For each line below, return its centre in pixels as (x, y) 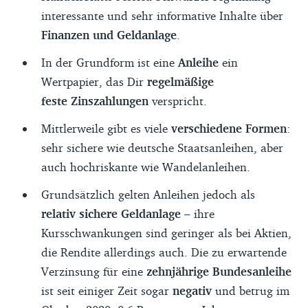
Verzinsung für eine (94, 271)
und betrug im (251, 290)
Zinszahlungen (110, 101)
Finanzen (67, 35)
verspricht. (178, 101)
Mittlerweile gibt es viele (106, 128)
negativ (192, 290)
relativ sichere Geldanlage (111, 213)
